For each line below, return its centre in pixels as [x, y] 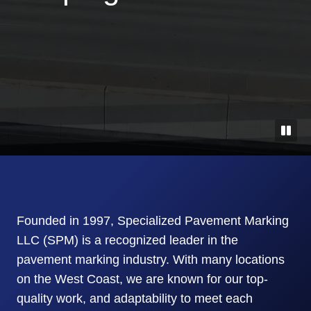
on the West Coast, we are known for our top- [142, 279]
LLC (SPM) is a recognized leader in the [127, 240]
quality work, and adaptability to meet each [135, 299]
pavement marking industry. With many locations [151, 260]
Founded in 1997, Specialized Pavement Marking [153, 221]
